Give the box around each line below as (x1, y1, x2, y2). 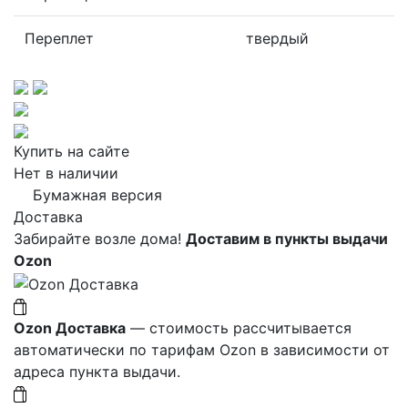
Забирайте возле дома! (14, 229, 181, 249)
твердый (246, 29, 309, 48)
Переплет (25, 29, 94, 48)
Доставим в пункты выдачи (186, 229, 388, 249)
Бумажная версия (33, 186, 162, 205)
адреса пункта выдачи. (14, 362, 180, 381)
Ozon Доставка (14, 318, 126, 337)
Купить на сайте (14, 142, 129, 161)
